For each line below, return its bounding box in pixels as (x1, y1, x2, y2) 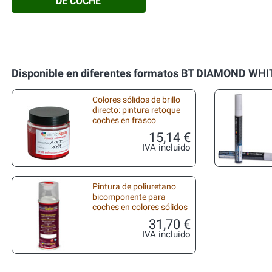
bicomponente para (92, 192, 166, 202)
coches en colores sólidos (92, 202, 188, 212)
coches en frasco (92, 115, 156, 126)
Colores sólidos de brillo (92, 95, 180, 105)
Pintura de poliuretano (92, 182, 176, 192)
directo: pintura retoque (92, 105, 180, 115)
